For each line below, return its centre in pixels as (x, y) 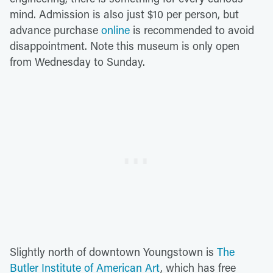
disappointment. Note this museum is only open (125, 45)
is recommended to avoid (192, 30)
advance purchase (55, 30)
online (115, 30)
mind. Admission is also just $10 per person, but (124, 14)
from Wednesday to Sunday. (77, 61)
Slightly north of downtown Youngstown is (113, 251)
